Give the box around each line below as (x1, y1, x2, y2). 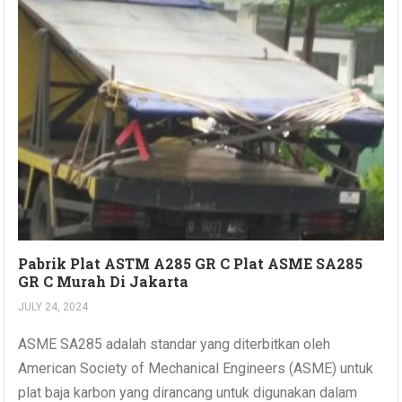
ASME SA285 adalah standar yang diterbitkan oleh (18, 336, 331, 354)
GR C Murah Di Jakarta (18, 272, 189, 292)
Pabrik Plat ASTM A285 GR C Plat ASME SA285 (18, 254, 363, 274)
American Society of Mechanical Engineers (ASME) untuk (18, 360, 374, 378)
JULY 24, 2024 (18, 301, 89, 314)
